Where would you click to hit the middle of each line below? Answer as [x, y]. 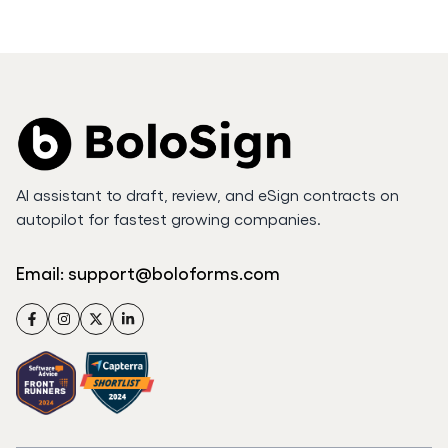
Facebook [49, 313]
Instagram [81, 313]
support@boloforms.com [174, 273]
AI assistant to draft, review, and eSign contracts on [207, 195]
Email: [40, 273]
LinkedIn [138, 313]
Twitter [102, 313]
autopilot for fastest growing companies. [168, 219]
